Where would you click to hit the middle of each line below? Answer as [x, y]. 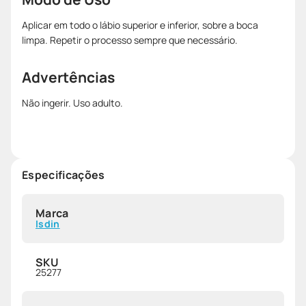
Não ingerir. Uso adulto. [72, 102]
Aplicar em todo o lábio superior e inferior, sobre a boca [140, 25]
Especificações [64, 175]
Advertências [68, 77]
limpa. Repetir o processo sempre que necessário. [130, 40]
